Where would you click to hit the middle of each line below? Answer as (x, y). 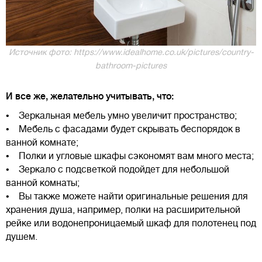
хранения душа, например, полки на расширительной (123, 210)
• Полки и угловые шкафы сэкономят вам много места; (130, 156)
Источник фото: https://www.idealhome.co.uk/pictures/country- (131, 52)
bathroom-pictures (131, 65)
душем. (22, 237)
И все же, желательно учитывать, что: (90, 96)
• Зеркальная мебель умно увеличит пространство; (121, 116)
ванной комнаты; (43, 183)
